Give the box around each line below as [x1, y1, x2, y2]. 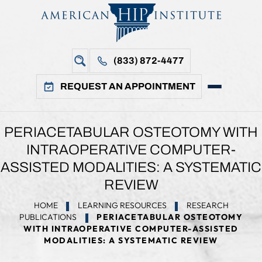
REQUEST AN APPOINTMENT [60, 81, 195, 91]
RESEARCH [186, 200, 229, 211]
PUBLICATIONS [19, 212, 77, 222]
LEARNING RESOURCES [77, 200, 167, 211]
